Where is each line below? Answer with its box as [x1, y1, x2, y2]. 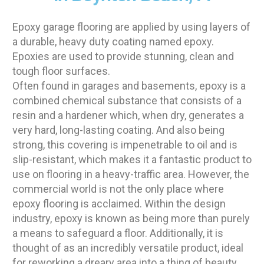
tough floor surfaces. [12, 65, 110, 78]
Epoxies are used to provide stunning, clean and [12, 50, 234, 63]
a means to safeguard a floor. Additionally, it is [12, 227, 223, 240]
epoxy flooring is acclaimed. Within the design [12, 197, 226, 210]
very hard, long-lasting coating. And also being [12, 124, 225, 137]
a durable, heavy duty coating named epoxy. [12, 35, 214, 48]
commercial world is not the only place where [12, 183, 224, 196]
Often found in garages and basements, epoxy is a [12, 80, 246, 93]
